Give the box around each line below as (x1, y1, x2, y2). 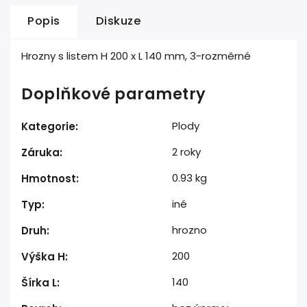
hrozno (172, 223, 207, 237)
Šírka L (21, 275, 57, 290)
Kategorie (21, 119, 75, 134)
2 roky (172, 145, 201, 159)
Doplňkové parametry (21, 83, 206, 105)
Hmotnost (21, 171, 76, 186)
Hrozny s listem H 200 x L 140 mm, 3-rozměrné (21, 49, 251, 63)
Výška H (21, 249, 65, 264)
